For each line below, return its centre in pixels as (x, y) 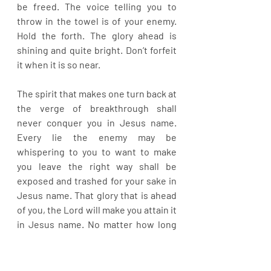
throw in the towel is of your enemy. (97, 21)
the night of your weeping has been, (97, 239)
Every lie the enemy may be (97, 137)
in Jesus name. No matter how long (97, 224)
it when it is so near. (59, 64)
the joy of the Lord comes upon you (97, 253)
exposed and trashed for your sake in (97, 181)
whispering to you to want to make (97, 152)
